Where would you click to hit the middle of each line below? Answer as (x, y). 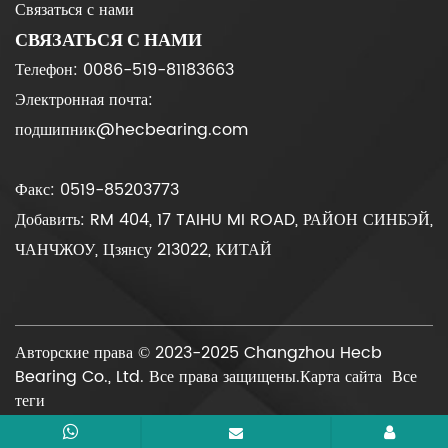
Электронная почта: (84, 100)
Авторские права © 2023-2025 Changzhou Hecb (198, 353)
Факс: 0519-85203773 (97, 190)
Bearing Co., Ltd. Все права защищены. (157, 377)
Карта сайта (341, 377)
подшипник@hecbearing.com (131, 130)
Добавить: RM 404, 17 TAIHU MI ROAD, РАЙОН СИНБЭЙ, (224, 220)
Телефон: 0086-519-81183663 (124, 70)
